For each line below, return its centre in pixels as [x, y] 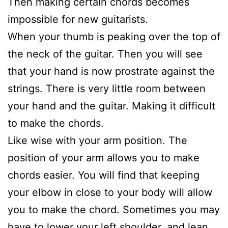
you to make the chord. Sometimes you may [114, 209]
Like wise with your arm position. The [97, 140]
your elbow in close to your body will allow [110, 192]
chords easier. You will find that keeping [104, 175]
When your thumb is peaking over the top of [114, 36]
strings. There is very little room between [107, 88]
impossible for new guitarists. [78, 19]
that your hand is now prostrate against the [111, 71]
